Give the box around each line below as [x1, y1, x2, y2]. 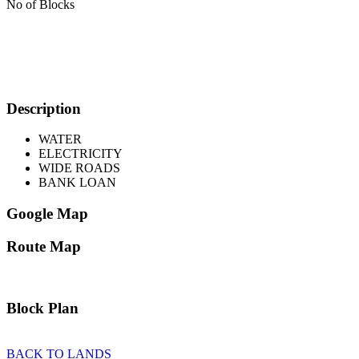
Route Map [6, 237, 81, 255]
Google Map [6, 205, 88, 223]
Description [6, 99, 81, 117]
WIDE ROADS [38, 161, 120, 175]
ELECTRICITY [38, 147, 123, 161]
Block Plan [6, 300, 79, 317]
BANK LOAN [38, 175, 116, 190]
